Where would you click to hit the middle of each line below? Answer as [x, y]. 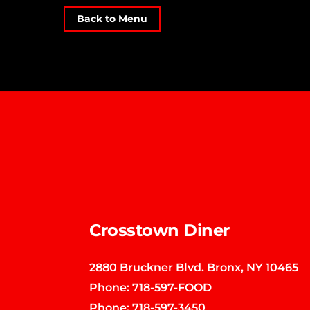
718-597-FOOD [172, 288]
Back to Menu [112, 19]
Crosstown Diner [159, 230]
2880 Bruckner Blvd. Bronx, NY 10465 [194, 267]
